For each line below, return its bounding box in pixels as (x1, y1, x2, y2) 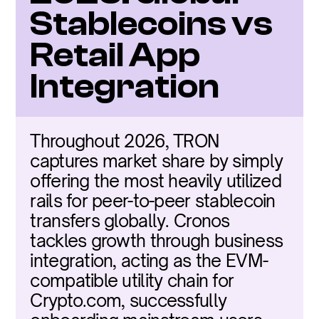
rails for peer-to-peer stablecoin (30, 190, 276, 211)
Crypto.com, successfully (30, 290, 227, 311)
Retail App (30, 36, 201, 75)
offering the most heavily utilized (30, 170, 281, 192)
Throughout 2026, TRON (30, 130, 219, 152)
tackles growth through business (30, 230, 283, 251)
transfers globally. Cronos (30, 210, 230, 231)
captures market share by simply (30, 150, 283, 172)
